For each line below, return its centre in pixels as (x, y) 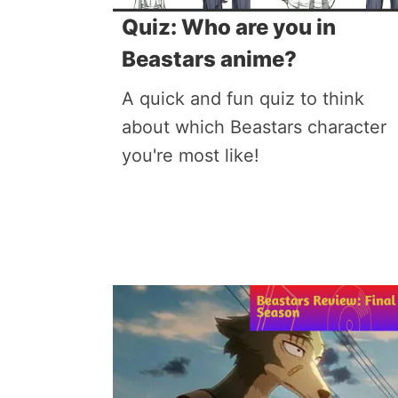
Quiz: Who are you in (229, 27)
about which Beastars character (254, 127)
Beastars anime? (209, 59)
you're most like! (191, 155)
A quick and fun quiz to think (243, 99)
